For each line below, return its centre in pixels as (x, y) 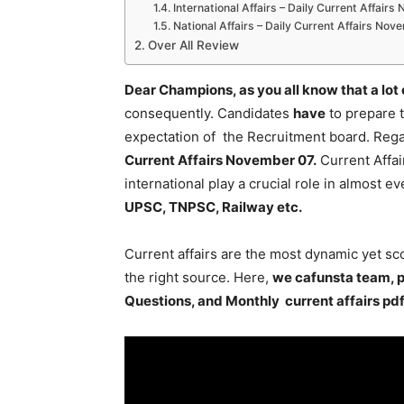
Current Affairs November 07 (219, 161)
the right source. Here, (198, 278)
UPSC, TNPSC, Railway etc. (213, 207)
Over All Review (193, 45)
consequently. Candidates (209, 114)
